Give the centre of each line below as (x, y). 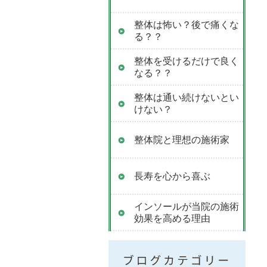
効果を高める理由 (172, 218)
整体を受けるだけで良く (187, 61)
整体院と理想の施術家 (182, 140)
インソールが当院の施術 (187, 207)
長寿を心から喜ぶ (172, 176)
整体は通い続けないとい (187, 97)
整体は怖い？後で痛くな (187, 25)
